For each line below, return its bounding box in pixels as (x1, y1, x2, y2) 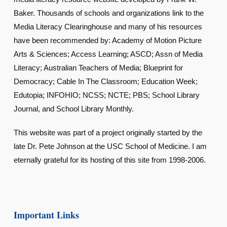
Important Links (13, 208, 79, 221)
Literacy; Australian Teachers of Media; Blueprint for (13, 63, 183, 72)
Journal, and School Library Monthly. (13, 104, 134, 113)
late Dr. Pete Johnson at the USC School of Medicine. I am (13, 141, 207, 150)
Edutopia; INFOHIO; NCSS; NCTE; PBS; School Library (13, 90, 200, 99)
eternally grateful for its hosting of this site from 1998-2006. (13, 155, 206, 164)
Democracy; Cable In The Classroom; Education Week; (13, 77, 198, 86)
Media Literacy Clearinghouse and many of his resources (13, 22, 202, 31)
